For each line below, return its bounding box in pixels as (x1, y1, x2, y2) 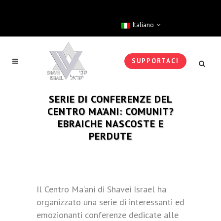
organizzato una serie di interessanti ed (37, 196, 184, 208)
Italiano (132, 21, 154, 30)
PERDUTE (89, 130, 132, 143)
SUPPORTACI (132, 57, 179, 65)
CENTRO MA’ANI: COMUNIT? (47, 105, 174, 118)
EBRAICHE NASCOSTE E (57, 117, 164, 130)
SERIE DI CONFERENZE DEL (48, 93, 173, 106)
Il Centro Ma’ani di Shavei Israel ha (37, 184, 166, 195)
